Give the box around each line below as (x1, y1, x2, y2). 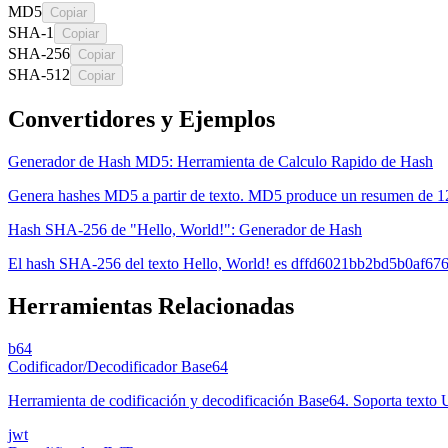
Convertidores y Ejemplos (8, 105, 275, 132)
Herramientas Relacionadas (8, 292, 294, 319)
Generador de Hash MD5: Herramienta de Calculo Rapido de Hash (8, 152, 433, 170)
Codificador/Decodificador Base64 (8, 357, 228, 375)
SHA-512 (8, 65, 70, 83)
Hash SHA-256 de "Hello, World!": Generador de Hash (8, 220, 362, 238)
